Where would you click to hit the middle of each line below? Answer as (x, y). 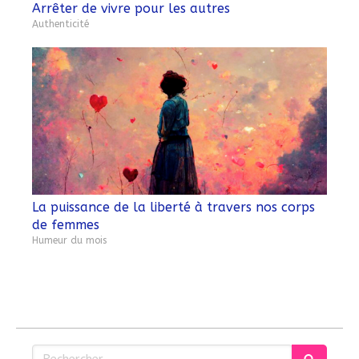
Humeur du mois (69, 241)
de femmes (66, 225)
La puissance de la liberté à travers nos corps (173, 208)
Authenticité (61, 24)
